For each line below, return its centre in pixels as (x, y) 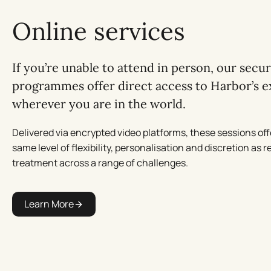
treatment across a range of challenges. (100, 163)
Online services (99, 31)
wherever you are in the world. (108, 104)
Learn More (49, 204)
